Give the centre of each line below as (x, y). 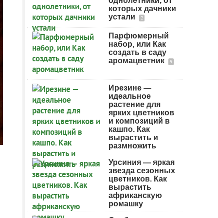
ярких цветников (141, 113)
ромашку (126, 204)
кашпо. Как (129, 129)
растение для (135, 104)
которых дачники (142, 9)
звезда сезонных (142, 171)
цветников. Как (138, 179)
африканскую (135, 195)
